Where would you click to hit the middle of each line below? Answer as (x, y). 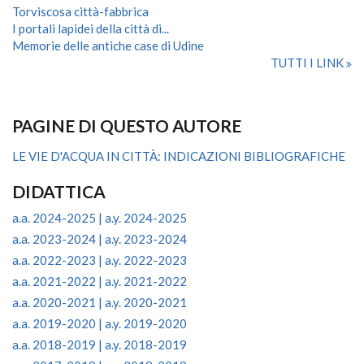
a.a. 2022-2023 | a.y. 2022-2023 (100, 260)
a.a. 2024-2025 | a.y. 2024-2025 (100, 218)
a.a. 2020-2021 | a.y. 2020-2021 (100, 302)
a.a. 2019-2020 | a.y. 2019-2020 (100, 323)
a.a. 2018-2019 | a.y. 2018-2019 (100, 344)
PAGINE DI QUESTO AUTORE (127, 126)
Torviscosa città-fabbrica (80, 11)
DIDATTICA (59, 191)
